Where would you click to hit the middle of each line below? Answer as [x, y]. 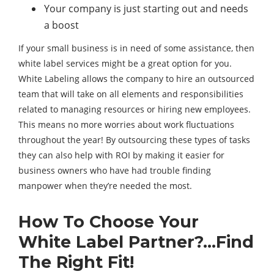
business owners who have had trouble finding [115, 170]
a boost [61, 25]
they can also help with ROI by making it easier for [121, 155]
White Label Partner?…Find [136, 242]
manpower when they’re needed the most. [105, 186]
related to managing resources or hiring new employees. [135, 109]
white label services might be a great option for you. [125, 63]
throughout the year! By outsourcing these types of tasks [134, 140]
